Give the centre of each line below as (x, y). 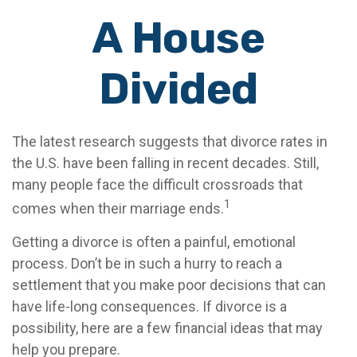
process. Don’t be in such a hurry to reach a (147, 263)
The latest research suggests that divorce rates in (170, 141)
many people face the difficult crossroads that (157, 184)
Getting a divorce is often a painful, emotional (154, 242)
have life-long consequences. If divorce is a (149, 306)
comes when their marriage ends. (118, 208)
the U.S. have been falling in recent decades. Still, (165, 163)
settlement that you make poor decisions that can (169, 285)
